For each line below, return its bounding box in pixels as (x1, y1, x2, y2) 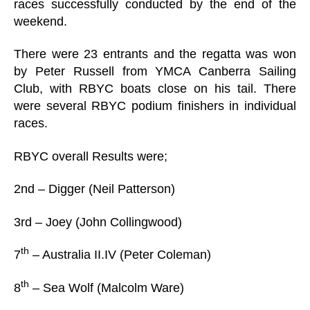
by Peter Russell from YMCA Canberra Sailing (14, 64, 296, 78)
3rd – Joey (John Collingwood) (14, 215, 182, 229)
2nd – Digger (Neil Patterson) (14, 182, 175, 196)
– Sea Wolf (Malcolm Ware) (29, 280, 184, 295)
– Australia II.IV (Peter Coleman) (29, 248, 211, 262)
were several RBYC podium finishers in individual (14, 99, 296, 113)
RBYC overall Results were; (14, 149, 167, 163)
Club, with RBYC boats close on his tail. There (14, 82, 296, 95)
